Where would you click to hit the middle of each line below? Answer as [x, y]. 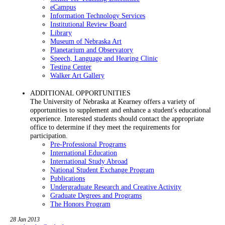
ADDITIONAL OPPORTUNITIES [80, 93]
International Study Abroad [89, 161]
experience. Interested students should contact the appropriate [117, 119]
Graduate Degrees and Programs [96, 196]
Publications [68, 179]
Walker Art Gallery [77, 76]
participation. [49, 136]
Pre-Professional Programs [88, 144]
